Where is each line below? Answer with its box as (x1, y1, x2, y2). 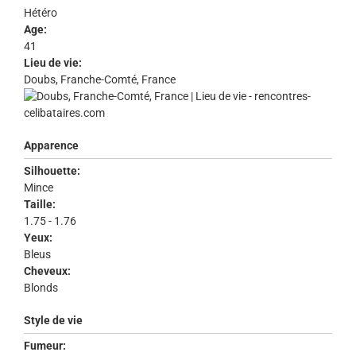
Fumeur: (24, 339, 66, 353)
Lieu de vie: (24, 56, 82, 70)
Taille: (24, 198, 56, 211)
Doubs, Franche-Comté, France (24, 73, 176, 87)
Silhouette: (24, 164, 80, 178)
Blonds (24, 281, 60, 295)
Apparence (24, 139, 79, 153)
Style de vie (24, 314, 83, 327)
